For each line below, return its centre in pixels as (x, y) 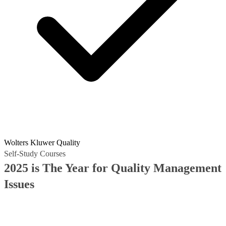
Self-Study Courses (35, 154)
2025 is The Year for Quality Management (113, 168)
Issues (19, 184)
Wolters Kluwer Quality (42, 143)
